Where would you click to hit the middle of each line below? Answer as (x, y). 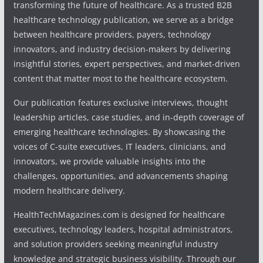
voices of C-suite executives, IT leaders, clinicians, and (119, 146)
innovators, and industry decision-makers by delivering (122, 49)
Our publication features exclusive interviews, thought (120, 102)
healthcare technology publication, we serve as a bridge (123, 19)
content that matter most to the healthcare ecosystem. (120, 78)
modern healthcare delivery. (69, 190)
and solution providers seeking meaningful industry (115, 244)
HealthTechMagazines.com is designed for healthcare (119, 214)
